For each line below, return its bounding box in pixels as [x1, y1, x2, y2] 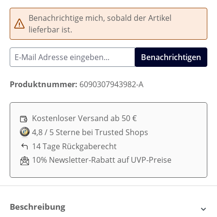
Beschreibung [10, 201, 65, 212]
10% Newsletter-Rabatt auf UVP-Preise [32, 155, 171, 166]
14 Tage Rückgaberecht [32, 140, 117, 152]
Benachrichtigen [141, 51, 201, 62]
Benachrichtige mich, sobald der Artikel [29, 12, 171, 23]
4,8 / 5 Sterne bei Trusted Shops [32, 126, 148, 138]
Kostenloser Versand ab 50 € [32, 112, 137, 124]
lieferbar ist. [29, 24, 72, 35]
